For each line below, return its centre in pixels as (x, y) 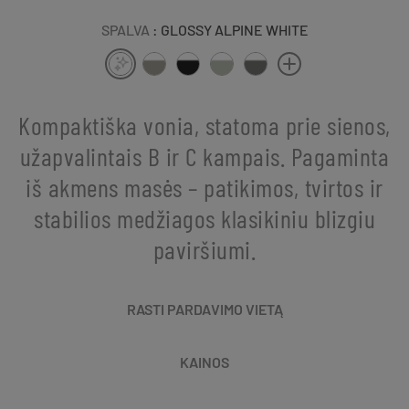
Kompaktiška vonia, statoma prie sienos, (204, 125)
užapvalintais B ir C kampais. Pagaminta (204, 156)
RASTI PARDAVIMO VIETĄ (204, 309)
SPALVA (125, 29)
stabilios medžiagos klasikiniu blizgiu (204, 218)
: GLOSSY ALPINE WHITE (230, 29)
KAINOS (204, 362)
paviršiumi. (204, 249)
